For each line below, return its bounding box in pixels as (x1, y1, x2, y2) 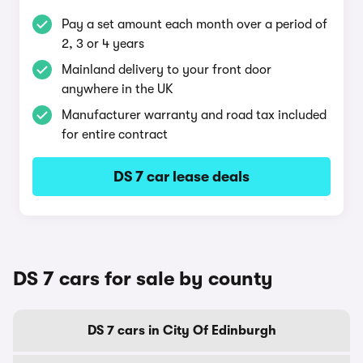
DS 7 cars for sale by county (13, 267, 273, 290)
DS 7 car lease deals (113, 169, 250, 185)
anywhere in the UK (62, 82, 173, 96)
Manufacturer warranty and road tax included (62, 108, 327, 122)
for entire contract (62, 127, 168, 142)
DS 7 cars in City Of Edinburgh (87, 323, 276, 338)
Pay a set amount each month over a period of (62, 17, 327, 32)
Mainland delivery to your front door (62, 62, 271, 77)
